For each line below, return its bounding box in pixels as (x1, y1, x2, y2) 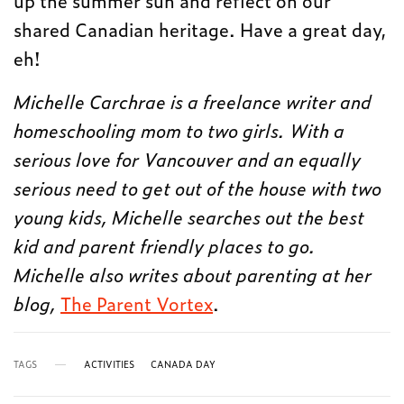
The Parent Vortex (60, 289, 214, 317)
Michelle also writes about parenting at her (14, 261, 372, 288)
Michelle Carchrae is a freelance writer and (14, 87, 372, 115)
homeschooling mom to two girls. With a (14, 116, 345, 143)
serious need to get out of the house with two (14, 174, 382, 201)
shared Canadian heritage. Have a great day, (14, 15, 388, 42)
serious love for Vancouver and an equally (14, 145, 362, 172)
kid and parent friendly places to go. (14, 232, 317, 259)
